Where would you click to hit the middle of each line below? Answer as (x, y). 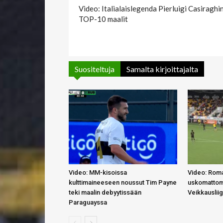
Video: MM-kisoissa (98, 172)
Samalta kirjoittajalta (162, 69)
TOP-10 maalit (103, 19)
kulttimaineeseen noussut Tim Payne (123, 182)
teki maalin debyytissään (105, 192)
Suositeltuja (95, 69)
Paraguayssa (88, 202)
